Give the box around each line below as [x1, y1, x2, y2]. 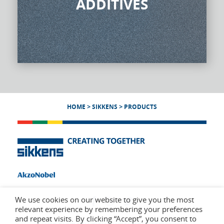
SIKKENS [92, 102, 117, 111]
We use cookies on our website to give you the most [15, 195, 194, 204]
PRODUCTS [124, 102, 157, 111]
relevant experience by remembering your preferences [15, 204, 202, 214]
